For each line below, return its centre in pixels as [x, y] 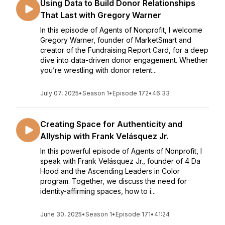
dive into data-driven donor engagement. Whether [124, 60]
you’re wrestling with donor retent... [98, 70]
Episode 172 [131, 93]
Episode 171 [133, 214]
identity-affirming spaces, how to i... [98, 191]
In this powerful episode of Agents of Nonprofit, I [121, 151]
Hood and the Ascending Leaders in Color [110, 171]
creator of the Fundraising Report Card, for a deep [124, 50]
